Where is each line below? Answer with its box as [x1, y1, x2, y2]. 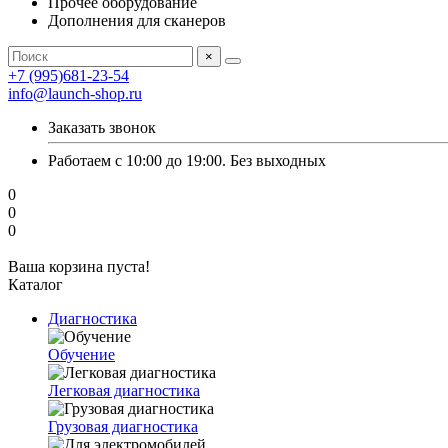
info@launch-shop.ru [8, 85, 142, 102]
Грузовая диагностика [48, 418, 198, 435]
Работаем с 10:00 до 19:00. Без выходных [48, 152, 326, 169]
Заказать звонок [48, 119, 156, 136]
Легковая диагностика [48, 382, 200, 399]
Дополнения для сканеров [48, 12, 226, 29]
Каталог [8, 276, 63, 293]
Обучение [48, 346, 115, 363]
